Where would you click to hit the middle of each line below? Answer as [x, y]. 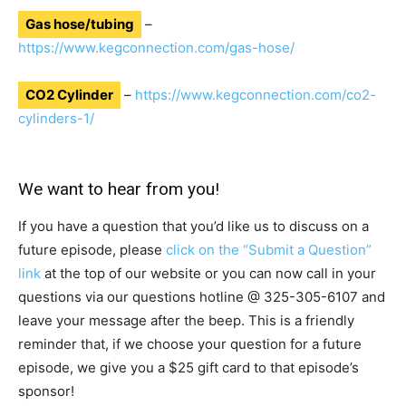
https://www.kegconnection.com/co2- [256, 95]
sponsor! [46, 391]
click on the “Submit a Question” [269, 250]
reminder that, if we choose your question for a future [190, 344]
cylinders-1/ [56, 119]
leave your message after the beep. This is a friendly [186, 321]
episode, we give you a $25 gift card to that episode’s [188, 368]
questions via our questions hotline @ [141, 297]
